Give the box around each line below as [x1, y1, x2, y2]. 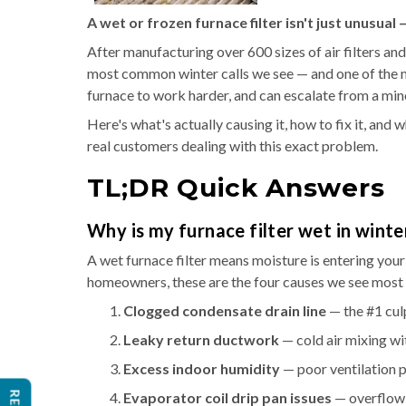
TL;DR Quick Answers [87, 172, 385, 203]
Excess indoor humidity [123, 360, 280, 377]
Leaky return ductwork [123, 331, 279, 348]
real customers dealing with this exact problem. [87, 137, 378, 154]
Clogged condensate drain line [123, 302, 326, 319]
